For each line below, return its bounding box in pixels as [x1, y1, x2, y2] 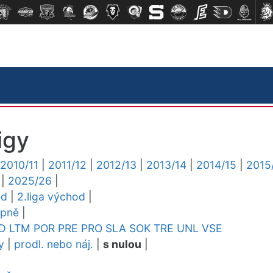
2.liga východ [17, 190, 85, 203]
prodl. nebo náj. [14, 238, 93, 250]
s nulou [103, 238, 141, 250]
